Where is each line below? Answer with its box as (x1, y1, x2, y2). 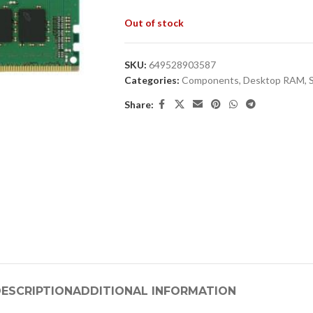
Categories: (124, 74, 180, 86)
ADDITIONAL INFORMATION (72, 284, 236, 298)
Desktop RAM (242, 74, 305, 86)
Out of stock (124, 17, 184, 29)
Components (181, 74, 239, 86)
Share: (124, 98, 154, 110)
